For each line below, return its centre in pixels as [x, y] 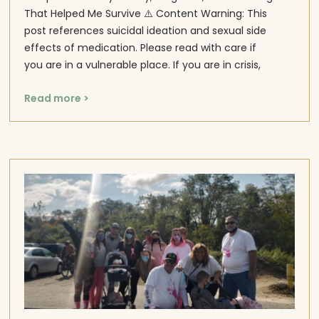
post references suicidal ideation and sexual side [146, 31]
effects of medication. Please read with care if [141, 48]
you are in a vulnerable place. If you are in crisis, [143, 65]
